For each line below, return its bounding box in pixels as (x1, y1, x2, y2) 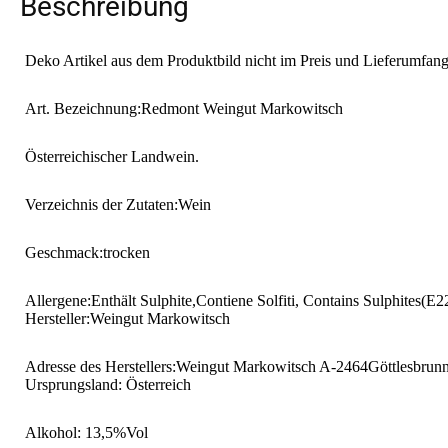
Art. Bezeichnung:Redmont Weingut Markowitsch (25, 99, 343, 117)
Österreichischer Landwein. (25, 147, 199, 165)
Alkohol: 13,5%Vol (25, 423, 148, 441)
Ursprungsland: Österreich (25, 375, 191, 393)
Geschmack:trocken (25, 243, 150, 261)
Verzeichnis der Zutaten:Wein (25, 195, 211, 213)
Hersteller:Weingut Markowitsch (25, 309, 230, 327)
